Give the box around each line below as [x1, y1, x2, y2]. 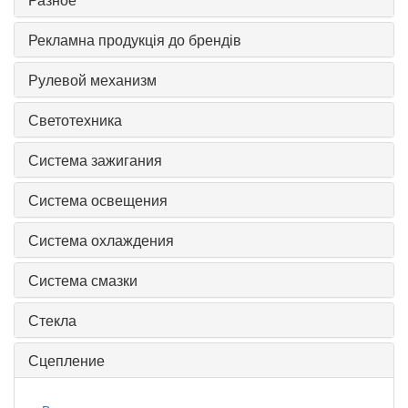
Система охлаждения [28, 229, 174, 251]
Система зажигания [28, 149, 162, 171]
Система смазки [28, 270, 138, 291]
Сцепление [28, 350, 105, 372]
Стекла [28, 310, 76, 331]
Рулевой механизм [28, 69, 157, 91]
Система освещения [28, 189, 168, 211]
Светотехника [28, 109, 122, 131]
